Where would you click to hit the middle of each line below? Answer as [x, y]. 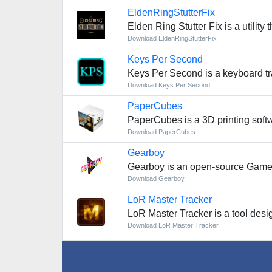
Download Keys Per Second [168, 85]
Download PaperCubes [161, 132]
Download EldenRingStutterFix [172, 38]
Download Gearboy [156, 178]
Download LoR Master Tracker [173, 225]
